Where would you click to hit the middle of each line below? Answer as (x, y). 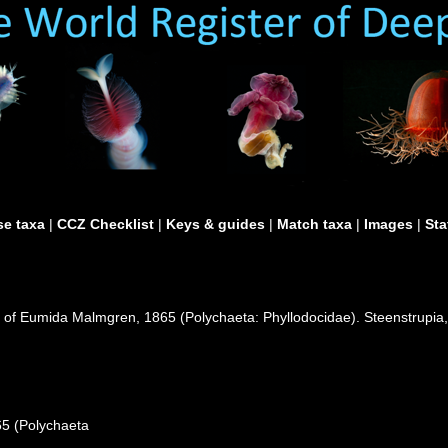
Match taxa (314, 224)
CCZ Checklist (105, 224)
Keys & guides (215, 224)
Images (388, 224)
